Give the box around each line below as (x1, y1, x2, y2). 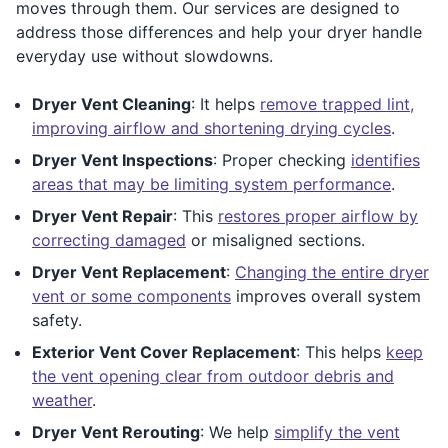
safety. (32, 309, 82, 330)
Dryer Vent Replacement (32, 261, 226, 282)
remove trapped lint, (260, 93, 414, 114)
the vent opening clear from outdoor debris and (32, 365, 394, 386)
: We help (200, 421, 274, 442)
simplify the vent (274, 421, 400, 442)
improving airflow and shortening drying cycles (32, 117, 391, 138)
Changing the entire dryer (235, 261, 429, 282)
